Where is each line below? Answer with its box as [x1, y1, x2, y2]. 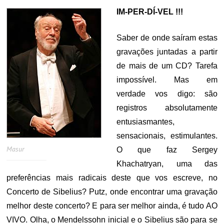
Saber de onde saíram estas [116, 33, 217, 42]
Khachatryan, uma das [116, 159, 217, 168]
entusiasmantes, [116, 117, 175, 126]
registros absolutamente [116, 103, 217, 112]
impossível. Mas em [116, 75, 217, 84]
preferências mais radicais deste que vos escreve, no [6, 173, 217, 182]
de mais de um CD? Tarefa [116, 61, 217, 70]
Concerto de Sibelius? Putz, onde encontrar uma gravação [6, 187, 217, 196]
